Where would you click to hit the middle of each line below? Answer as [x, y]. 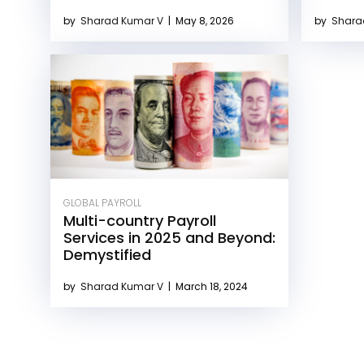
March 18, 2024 [210, 287]
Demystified [107, 255]
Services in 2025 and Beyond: [169, 238]
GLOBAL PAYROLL [102, 203]
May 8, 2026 [204, 20]
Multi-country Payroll [140, 221]
